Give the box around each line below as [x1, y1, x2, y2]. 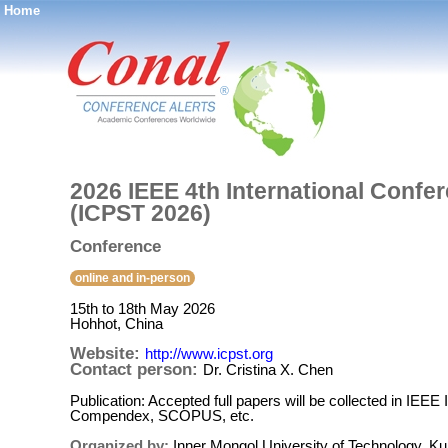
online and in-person [75, 271, 190, 285]
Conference [70, 237, 161, 256]
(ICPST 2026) [70, 200, 211, 226]
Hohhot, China [70, 315, 163, 332]
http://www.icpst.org [145, 345, 273, 362]
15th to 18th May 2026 [70, 300, 215, 317]
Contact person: [70, 360, 203, 379]
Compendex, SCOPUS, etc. [70, 407, 254, 424]
